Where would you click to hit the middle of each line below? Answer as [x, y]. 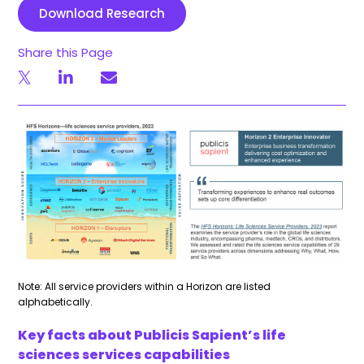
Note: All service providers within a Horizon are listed [145, 286]
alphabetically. [56, 301]
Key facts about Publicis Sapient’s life [152, 335]
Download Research [102, 13]
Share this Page [66, 52]
